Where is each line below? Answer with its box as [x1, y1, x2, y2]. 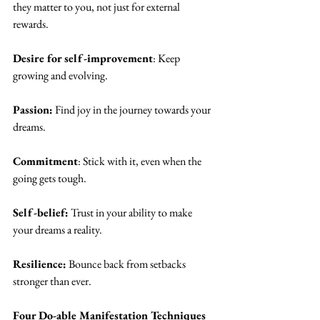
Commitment [13, 154, 78, 169]
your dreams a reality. [13, 222, 102, 238]
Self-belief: [13, 205, 69, 221]
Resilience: [13, 256, 66, 272]
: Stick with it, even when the [78, 154, 204, 169]
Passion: [13, 102, 53, 118]
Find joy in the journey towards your [53, 102, 213, 118]
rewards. [13, 16, 49, 32]
